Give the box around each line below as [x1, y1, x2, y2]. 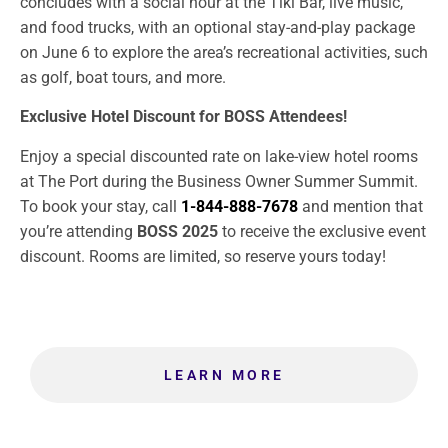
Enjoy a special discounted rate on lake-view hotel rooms [20, 146, 418, 166]
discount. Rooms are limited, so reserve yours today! [20, 246, 386, 266]
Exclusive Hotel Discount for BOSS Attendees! [20, 107, 347, 127]
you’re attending [20, 221, 137, 241]
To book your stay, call [20, 196, 181, 216]
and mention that [298, 196, 423, 216]
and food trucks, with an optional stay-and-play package [20, 17, 415, 37]
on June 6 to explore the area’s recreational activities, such [20, 42, 428, 62]
